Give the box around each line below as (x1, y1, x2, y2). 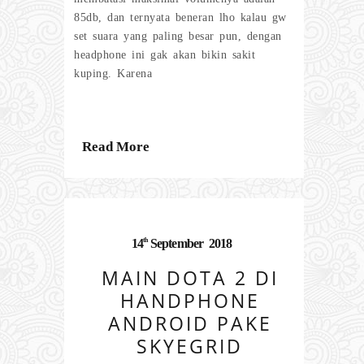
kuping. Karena (74, 67, 152, 80)
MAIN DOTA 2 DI (101, 265, 279, 292)
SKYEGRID (136, 333, 243, 360)
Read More (82, 138, 149, 154)
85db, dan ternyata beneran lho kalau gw (74, 11, 287, 24)
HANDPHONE (119, 288, 260, 314)
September (149, 236, 204, 251)
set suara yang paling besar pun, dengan (74, 29, 282, 42)
